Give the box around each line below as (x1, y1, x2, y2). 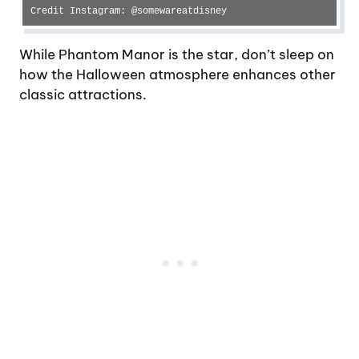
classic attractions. (19, 85, 147, 103)
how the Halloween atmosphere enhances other (19, 65, 336, 83)
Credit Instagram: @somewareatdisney (30, 5, 227, 17)
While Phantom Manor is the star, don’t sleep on (19, 45, 334, 63)
